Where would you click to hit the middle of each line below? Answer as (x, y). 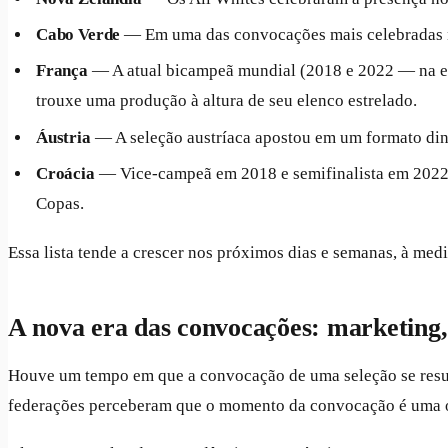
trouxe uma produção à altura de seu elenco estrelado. (226, 101)
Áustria (63, 137)
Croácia (65, 174)
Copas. (60, 204)
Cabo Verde (78, 35)
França (62, 71)
